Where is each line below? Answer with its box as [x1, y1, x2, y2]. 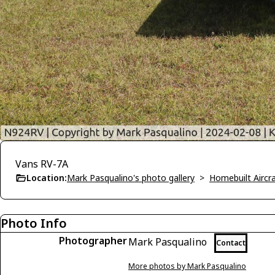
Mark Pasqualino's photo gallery [67, 171, 195, 184]
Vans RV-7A [15, 157, 68, 171]
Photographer [59, 233, 127, 247]
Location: [26, 171, 67, 184]
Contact [216, 237, 246, 248]
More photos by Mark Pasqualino [128, 260, 246, 271]
